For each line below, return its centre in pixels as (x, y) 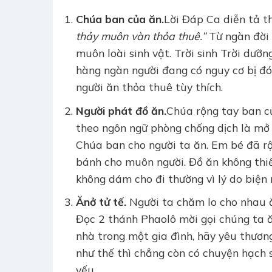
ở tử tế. (108, 202)
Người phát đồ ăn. (121, 110)
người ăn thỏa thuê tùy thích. (149, 87)
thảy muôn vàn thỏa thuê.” (141, 36)
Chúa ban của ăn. (120, 19)
